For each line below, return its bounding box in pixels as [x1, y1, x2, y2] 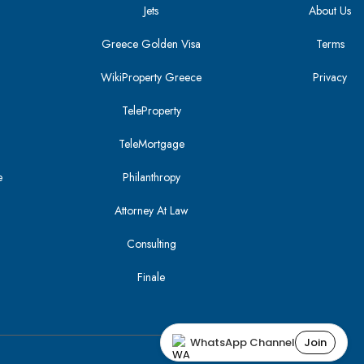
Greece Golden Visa [102, 36, 201, 52]
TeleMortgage [118, 136, 184, 152]
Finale [137, 269, 166, 285]
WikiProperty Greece [101, 69, 202, 85]
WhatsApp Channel [190, 335, 295, 350]
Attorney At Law [114, 202, 188, 219]
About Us [309, 2, 352, 19]
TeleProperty [121, 102, 181, 119]
